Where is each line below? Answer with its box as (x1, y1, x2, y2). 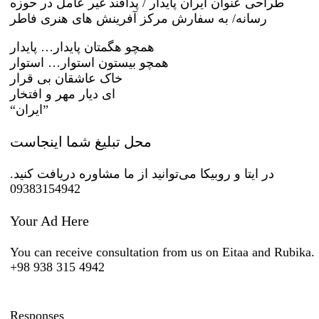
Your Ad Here (10, 212, 90, 229)
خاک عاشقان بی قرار (10, 70, 123, 85)
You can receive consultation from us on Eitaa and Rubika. (10, 244, 315, 259)
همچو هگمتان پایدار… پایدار (10, 39, 155, 54)
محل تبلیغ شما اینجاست (10, 133, 152, 150)
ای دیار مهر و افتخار (10, 86, 116, 101)
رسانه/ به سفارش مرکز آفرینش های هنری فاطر (10, 11, 268, 26)
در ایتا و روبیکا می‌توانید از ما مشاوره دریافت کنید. (10, 166, 275, 181)
